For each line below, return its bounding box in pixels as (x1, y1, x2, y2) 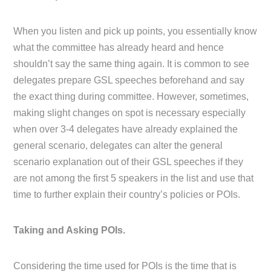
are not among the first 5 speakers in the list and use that (13, 172, 254, 183)
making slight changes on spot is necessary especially (13, 107, 246, 118)
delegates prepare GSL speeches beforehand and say (13, 74, 245, 85)
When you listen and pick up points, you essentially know (13, 25, 258, 36)
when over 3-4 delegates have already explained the (13, 123, 238, 134)
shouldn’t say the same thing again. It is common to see (13, 58, 250, 69)
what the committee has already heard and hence (13, 42, 224, 53)
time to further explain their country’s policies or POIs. (13, 189, 241, 200)
